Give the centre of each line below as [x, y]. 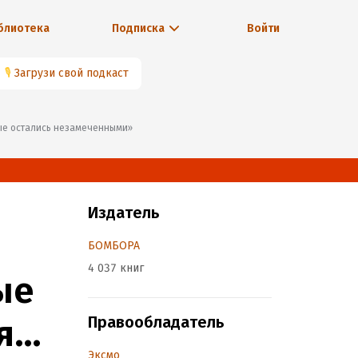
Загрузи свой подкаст [72, 73]
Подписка [138, 28]
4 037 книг [116, 268]
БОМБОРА [114, 246]
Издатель [123, 213]
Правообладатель [156, 322]
